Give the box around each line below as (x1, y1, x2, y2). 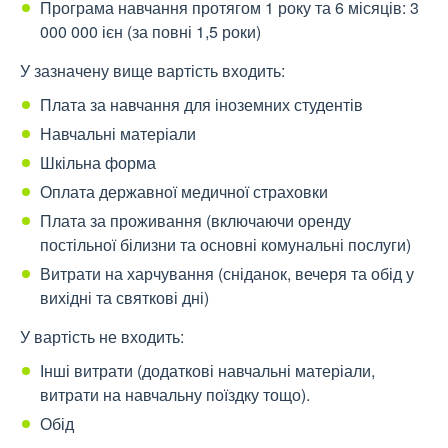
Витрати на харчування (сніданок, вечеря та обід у (40, 262, 414, 286)
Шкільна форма (40, 151, 156, 175)
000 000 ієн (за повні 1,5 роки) (40, 20, 261, 44)
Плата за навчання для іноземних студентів (40, 93, 363, 117)
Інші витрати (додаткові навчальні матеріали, (40, 359, 375, 383)
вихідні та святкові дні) (40, 286, 209, 310)
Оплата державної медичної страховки (40, 180, 328, 204)
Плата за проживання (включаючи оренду (40, 209, 351, 233)
